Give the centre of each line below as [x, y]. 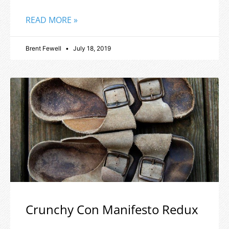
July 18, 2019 [91, 49]
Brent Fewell [44, 49]
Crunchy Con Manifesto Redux [112, 210]
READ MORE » [52, 20]
